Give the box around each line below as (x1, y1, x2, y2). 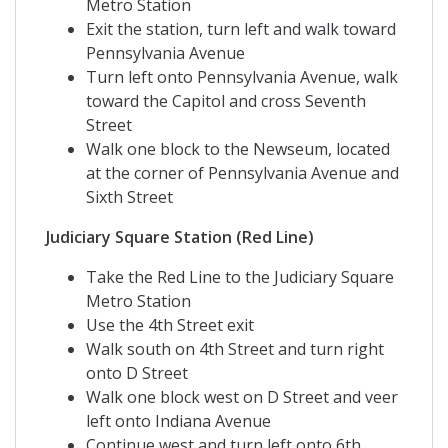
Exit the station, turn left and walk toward (86, 18, 396, 41)
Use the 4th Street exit (86, 314, 254, 337)
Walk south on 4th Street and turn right (86, 338, 384, 361)
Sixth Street (86, 186, 173, 209)
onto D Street (86, 362, 188, 385)
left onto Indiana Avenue (86, 410, 271, 433)
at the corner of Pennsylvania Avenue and (86, 162, 399, 185)
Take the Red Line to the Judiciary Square (86, 266, 394, 289)
